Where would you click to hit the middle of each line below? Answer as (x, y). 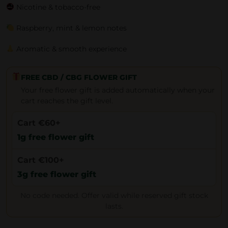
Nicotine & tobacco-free (57, 7)
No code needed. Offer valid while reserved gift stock (114, 195)
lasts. (114, 206)
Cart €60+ (39, 123)
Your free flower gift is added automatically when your (118, 90)
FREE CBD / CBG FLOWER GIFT (79, 77)
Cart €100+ (41, 160)
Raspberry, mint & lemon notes (70, 28)
